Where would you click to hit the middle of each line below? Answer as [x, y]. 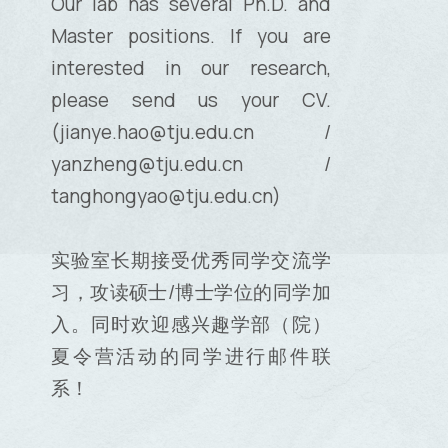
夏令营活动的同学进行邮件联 [191, 355]
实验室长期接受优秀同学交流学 [191, 259]
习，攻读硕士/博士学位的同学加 [191, 291]
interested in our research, [191, 67]
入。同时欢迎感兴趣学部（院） [191, 323]
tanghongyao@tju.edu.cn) [166, 195]
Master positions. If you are [191, 35]
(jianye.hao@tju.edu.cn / [191, 131]
